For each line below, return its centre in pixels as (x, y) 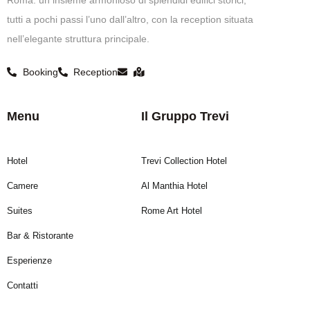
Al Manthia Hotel (174, 185)
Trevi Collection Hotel (184, 161)
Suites (20, 210)
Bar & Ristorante (40, 235)
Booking (40, 72)
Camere (22, 185)
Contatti (22, 285)
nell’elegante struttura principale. (78, 38)
